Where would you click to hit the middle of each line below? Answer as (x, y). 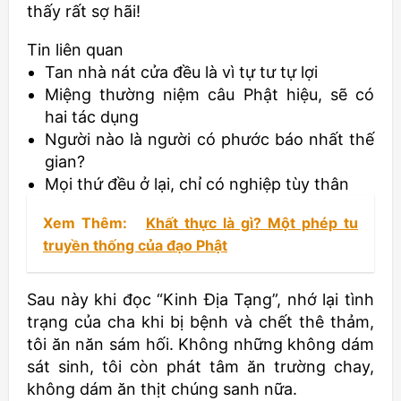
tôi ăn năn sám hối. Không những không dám (200, 345)
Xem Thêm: (88, 223)
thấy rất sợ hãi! (84, 12)
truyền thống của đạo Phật (135, 246)
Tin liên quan (75, 50)
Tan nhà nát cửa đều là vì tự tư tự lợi (181, 73)
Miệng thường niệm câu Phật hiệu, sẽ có (209, 95)
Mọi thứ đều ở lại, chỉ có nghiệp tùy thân (197, 184)
